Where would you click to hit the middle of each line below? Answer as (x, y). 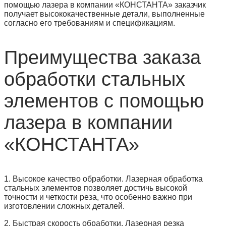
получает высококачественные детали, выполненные (104, 14)
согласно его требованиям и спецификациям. (90, 23)
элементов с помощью (104, 101)
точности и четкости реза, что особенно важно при (98, 197)
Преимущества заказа (102, 57)
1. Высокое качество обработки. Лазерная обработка (103, 179)
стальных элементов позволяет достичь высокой (96, 188)
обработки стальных (95, 79)
